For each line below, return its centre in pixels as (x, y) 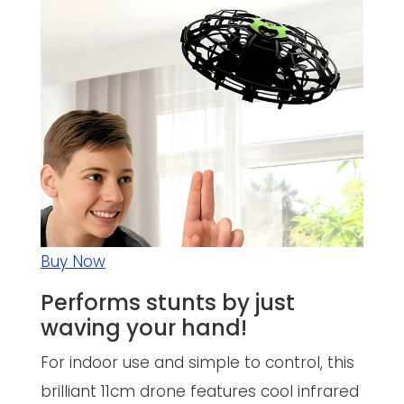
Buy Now (73, 261)
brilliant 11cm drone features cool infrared (199, 391)
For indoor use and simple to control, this (197, 362)
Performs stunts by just (167, 302)
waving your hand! (143, 327)
